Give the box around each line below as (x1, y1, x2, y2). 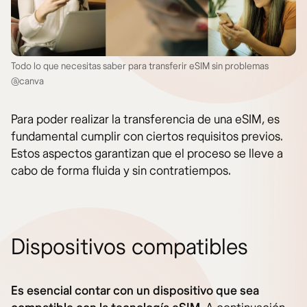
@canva (11, 75, 44, 88)
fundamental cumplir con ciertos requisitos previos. (11, 129, 283, 145)
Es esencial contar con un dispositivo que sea (11, 283, 259, 299)
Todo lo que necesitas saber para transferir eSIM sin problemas (11, 60, 269, 73)
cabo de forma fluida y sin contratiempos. (11, 163, 231, 180)
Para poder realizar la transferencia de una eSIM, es (11, 112, 280, 128)
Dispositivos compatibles (11, 234, 248, 262)
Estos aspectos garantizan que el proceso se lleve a (11, 146, 283, 162)
